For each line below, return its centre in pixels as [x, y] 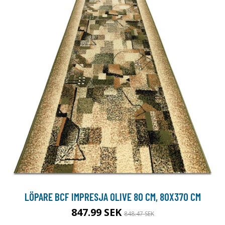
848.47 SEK [139, 213]
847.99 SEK [97, 212]
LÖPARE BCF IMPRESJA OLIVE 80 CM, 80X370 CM [113, 196]
